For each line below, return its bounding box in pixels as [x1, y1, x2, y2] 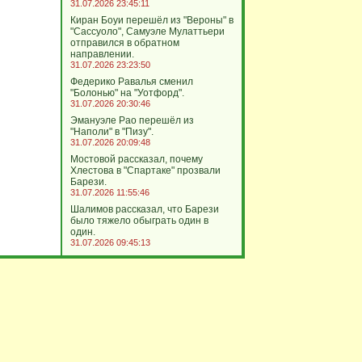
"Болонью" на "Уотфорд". [69, 87, 184, 99]
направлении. [69, 48, 134, 60]
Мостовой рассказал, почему [69, 154, 203, 165]
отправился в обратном [69, 37, 179, 48]
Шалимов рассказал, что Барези [69, 204, 219, 215]
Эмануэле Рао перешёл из [69, 115, 194, 126]
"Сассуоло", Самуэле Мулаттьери [69, 26, 225, 37]
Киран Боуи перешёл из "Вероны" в [69, 15, 234, 26]
